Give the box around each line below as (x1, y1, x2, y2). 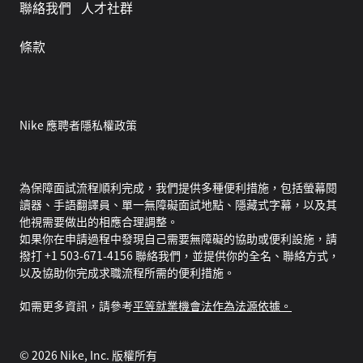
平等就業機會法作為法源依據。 (133, 297, 292, 314)
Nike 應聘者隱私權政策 (19, 117, 137, 134)
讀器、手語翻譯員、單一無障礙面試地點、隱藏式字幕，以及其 (19, 196, 337, 213)
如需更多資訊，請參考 (19, 297, 133, 314)
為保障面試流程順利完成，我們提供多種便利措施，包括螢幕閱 (19, 179, 337, 196)
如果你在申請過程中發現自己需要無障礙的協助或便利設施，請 (19, 230, 337, 247)
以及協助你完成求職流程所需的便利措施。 (19, 264, 235, 281)
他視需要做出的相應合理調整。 (19, 213, 178, 230)
